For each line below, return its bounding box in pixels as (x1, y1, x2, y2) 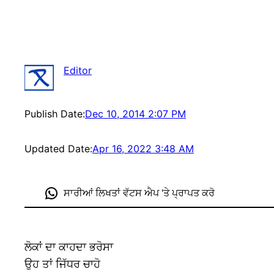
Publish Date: (24, 108, 85, 120)
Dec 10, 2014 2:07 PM (85, 108, 186, 120)
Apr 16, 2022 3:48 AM (92, 143, 194, 155)
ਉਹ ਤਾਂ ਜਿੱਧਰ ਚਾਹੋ (24, 257, 100, 271)
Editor (64, 64, 92, 77)
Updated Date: (24, 143, 92, 155)
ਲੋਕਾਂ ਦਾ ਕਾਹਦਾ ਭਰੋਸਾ (24, 240, 113, 254)
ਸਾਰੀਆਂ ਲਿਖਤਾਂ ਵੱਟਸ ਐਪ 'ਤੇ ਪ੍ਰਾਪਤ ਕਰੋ (63, 187, 215, 199)
